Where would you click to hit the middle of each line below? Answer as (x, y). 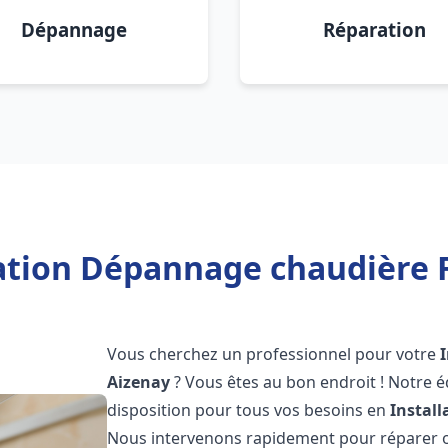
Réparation (374, 29)
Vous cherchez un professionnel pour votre (274, 354)
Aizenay (139, 382)
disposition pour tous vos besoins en (249, 410)
